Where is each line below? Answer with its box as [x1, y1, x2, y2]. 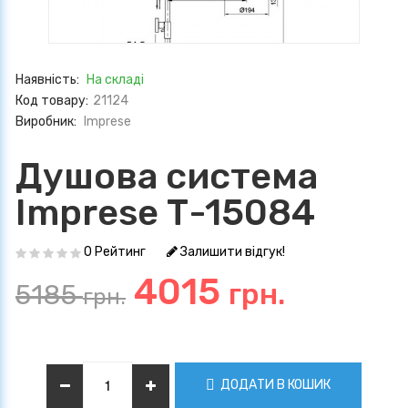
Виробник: [15, 114, 79, 130]
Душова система [15, 155, 318, 199]
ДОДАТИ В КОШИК [218, 376, 331, 393]
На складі [87, 72, 144, 88]
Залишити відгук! [178, 244, 285, 260]
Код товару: [15, 93, 88, 109]
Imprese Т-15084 [15, 191, 315, 235]
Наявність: [15, 72, 82, 88]
